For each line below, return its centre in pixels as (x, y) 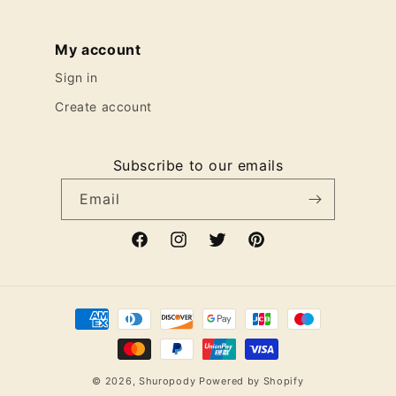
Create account (103, 107)
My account (98, 49)
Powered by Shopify (251, 381)
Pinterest (274, 249)
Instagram (200, 249)
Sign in (76, 77)
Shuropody (167, 381)
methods (79, 335)
